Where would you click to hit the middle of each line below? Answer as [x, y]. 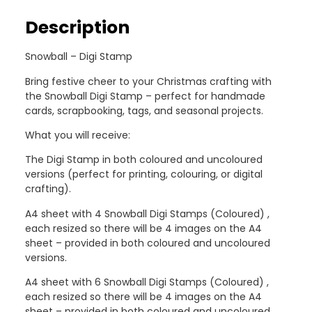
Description [77, 28]
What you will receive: [78, 135]
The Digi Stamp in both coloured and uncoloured [144, 160]
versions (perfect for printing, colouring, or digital [144, 174]
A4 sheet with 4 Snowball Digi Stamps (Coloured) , [147, 213]
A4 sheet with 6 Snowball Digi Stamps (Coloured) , [147, 282]
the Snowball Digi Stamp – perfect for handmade [145, 96]
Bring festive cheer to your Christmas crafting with [148, 81]
